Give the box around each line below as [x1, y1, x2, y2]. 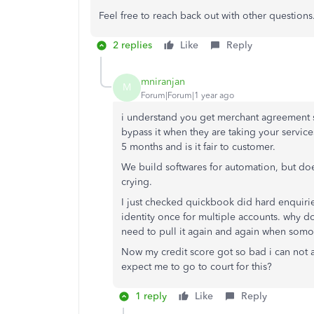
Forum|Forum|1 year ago [141, 90, 234, 100]
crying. [121, 176, 152, 188]
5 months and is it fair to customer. [121, 141, 278, 153]
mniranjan [141, 75, 185, 88]
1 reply [135, 290, 167, 302]
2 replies [113, 39, 152, 51]
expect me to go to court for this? [121, 261, 272, 273]
